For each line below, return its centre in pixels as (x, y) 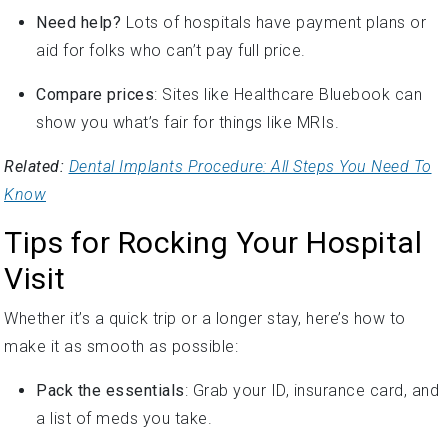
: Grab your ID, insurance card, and (311, 391)
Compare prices (95, 95)
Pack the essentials (110, 391)
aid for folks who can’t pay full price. (171, 51)
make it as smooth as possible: (121, 347)
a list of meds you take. (124, 419)
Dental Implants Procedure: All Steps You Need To (250, 167)
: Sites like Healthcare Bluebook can (288, 95)
